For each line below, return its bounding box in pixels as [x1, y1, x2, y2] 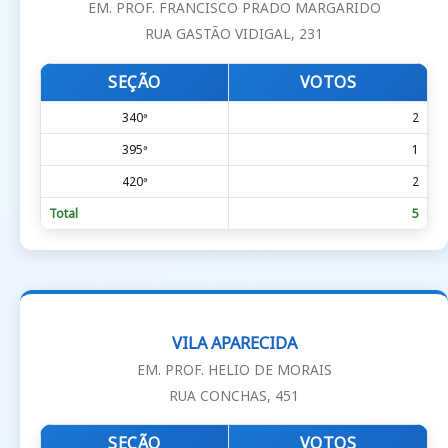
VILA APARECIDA [171, 331, 297, 354]
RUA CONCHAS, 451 [169, 385, 299, 405]
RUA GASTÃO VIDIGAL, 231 [145, 24, 323, 44]
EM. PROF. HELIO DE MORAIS [136, 359, 332, 379]
